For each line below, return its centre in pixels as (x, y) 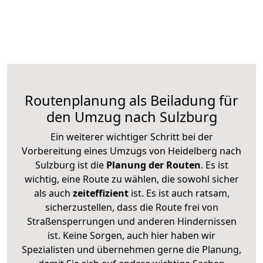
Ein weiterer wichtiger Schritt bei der (131, 136)
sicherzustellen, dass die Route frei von (131, 207)
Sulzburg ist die (69, 165)
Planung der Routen (152, 165)
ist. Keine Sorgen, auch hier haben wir (131, 235)
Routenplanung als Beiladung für (131, 100)
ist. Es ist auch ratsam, (179, 193)
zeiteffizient (100, 193)
